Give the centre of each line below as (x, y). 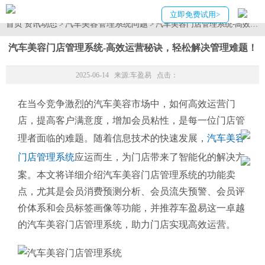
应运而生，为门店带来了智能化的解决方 (160, 157)
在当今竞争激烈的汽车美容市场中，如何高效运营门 (127, 104)
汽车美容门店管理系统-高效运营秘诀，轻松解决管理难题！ (132, 48)
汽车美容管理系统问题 (106, 24)
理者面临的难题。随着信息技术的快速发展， (112, 138)
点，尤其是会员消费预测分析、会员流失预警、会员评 (131, 191)
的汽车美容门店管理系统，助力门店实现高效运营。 (127, 224)
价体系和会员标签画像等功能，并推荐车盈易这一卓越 (131, 208)
